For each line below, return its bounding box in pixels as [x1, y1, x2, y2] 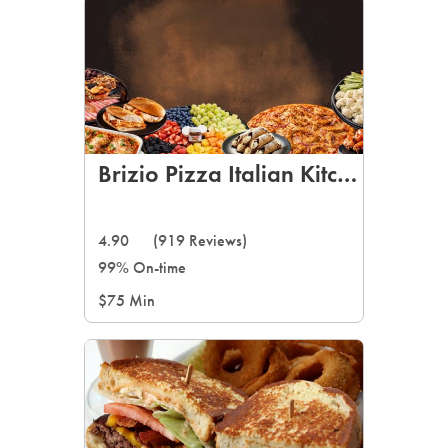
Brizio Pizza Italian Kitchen [337, 159, 357, 188]
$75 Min [98, 291, 155, 310]
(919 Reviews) [153, 231, 247, 250]
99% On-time [98, 258, 186, 277]
